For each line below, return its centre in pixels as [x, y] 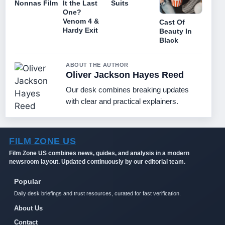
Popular [27, 181]
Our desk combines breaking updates [127, 89]
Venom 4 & [81, 21]
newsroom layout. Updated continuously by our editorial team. [97, 161]
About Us [28, 208]
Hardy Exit [80, 30]
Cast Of [172, 22]
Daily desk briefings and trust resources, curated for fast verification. [97, 193]
